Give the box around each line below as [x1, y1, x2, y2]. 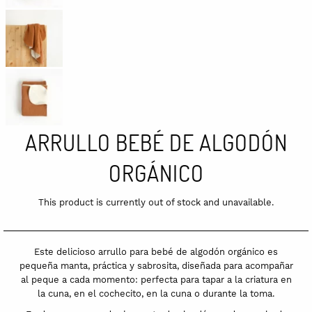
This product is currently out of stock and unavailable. [38, 197, 274, 208]
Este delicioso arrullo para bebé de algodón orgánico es [34, 247, 278, 258]
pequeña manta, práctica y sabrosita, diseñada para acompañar [19, 260, 293, 272]
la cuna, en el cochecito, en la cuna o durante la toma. [38, 288, 274, 299]
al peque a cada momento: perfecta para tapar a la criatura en [20, 274, 292, 286]
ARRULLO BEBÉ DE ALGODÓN [24, 128, 288, 157]
